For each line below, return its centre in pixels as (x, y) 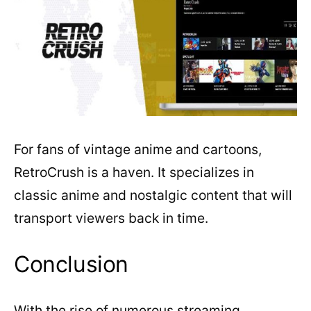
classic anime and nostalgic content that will (153, 195)
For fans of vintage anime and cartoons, (138, 149)
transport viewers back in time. (111, 218)
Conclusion (71, 264)
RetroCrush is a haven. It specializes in (134, 172)
